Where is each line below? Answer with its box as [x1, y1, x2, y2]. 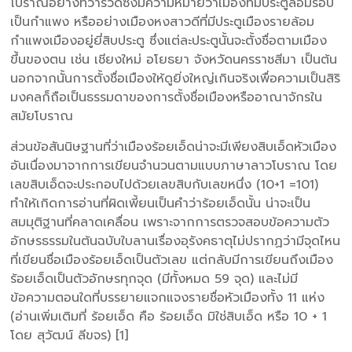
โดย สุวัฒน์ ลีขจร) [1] [10, 325, 129, 345]
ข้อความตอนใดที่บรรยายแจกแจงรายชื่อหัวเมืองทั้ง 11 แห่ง [10, 288, 325, 307]
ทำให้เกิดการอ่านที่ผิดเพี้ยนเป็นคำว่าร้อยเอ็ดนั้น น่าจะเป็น [10, 193, 311, 213]
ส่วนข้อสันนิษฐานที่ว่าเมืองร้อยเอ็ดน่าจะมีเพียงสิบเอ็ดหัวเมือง [10, 137, 337, 156]
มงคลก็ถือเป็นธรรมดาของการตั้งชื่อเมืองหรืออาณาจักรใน [10, 87, 323, 107]
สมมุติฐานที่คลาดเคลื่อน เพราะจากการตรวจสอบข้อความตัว [10, 212, 330, 232]
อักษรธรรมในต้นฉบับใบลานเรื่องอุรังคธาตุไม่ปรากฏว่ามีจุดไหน [10, 231, 341, 251]
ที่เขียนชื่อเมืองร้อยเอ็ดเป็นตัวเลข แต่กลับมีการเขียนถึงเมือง [10, 250, 334, 269]
